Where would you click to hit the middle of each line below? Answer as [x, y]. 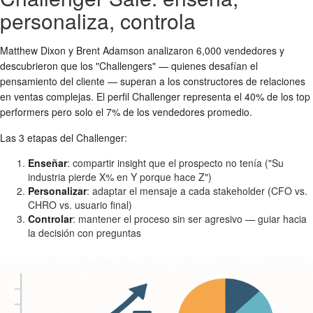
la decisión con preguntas [85, 233]
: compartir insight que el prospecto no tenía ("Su [175, 163]
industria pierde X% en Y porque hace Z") [120, 177]
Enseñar [48, 163]
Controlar [50, 219]
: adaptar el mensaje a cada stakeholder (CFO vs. [197, 191]
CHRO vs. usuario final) [80, 205]
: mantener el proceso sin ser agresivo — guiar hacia [190, 219]
